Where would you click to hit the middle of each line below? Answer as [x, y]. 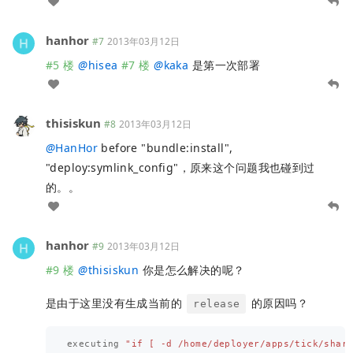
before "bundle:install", [165, 147]
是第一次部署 [225, 65]
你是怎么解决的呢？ [192, 269]
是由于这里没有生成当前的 [116, 303]
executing [93, 344]
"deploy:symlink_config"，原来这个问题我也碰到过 [180, 167]
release [217, 303]
